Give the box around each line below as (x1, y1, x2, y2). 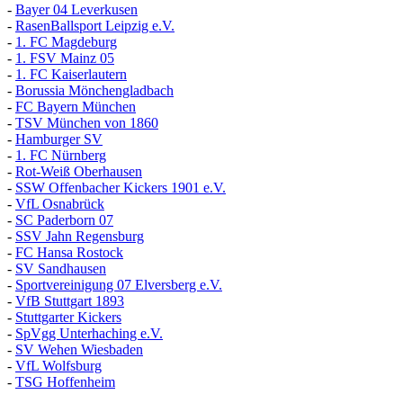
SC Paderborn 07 (15, 212, 113, 228)
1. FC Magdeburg (15, 34, 117, 50)
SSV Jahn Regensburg (15, 228, 144, 245)
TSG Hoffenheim (15, 374, 115, 390)
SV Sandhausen (15, 261, 106, 277)
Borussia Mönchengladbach (15, 83, 174, 99)
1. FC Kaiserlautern (15, 67, 127, 83)
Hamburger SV (15, 131, 103, 148)
